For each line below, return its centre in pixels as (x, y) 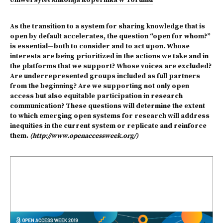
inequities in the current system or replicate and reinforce (108, 126)
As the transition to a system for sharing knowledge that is (108, 27)
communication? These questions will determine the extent (108, 106)
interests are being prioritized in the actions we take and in (109, 56)
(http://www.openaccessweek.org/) (84, 136)
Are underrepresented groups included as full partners (105, 76)
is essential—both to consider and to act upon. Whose (100, 47)
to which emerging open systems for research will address (110, 116)
